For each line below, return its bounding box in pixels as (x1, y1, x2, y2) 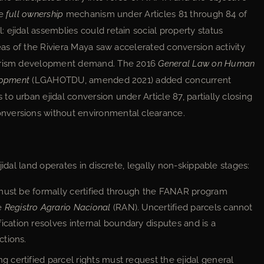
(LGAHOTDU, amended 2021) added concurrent (29, 75, 232, 85)
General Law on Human (158, 58, 255, 69)
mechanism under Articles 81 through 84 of (63, 9, 247, 19)
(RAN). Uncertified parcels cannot (110, 202, 253, 212)
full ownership (6, 9, 64, 19)
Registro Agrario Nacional (4, 202, 111, 212)
